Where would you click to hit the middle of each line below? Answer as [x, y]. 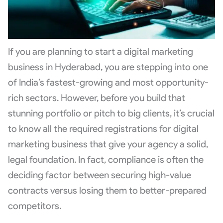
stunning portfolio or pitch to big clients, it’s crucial [111, 113]
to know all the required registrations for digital [103, 129]
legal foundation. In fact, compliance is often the [106, 160]
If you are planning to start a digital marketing [100, 52]
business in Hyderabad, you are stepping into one [108, 67]
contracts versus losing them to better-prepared [107, 191]
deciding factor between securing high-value [99, 175]
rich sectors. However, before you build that [96, 98]
